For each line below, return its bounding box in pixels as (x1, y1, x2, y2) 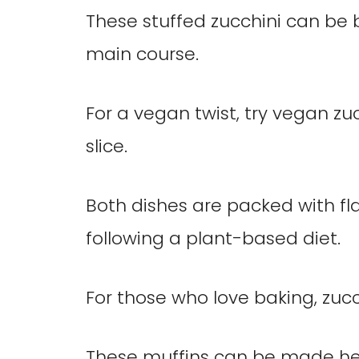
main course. (86, 41, 199, 67)
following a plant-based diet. (86, 225, 341, 251)
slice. (86, 133, 127, 159)
